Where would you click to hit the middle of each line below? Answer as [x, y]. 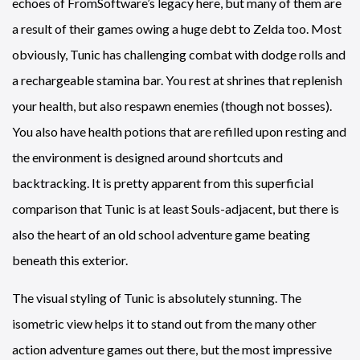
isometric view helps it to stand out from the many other [164, 323]
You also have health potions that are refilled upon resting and [179, 131]
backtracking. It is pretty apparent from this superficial [163, 182]
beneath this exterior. [70, 260]
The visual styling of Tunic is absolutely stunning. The [157, 297]
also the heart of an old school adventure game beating [161, 234]
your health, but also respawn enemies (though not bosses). [172, 105]
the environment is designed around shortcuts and [147, 157]
